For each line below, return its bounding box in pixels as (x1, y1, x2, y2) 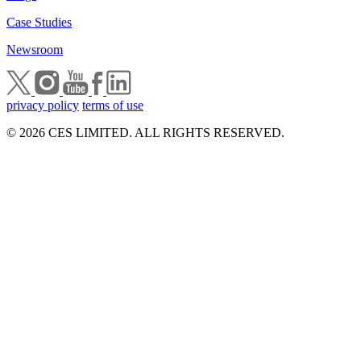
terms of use (82, 98, 143, 112)
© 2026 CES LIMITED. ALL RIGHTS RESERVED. (6, 126, 284, 139)
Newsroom (6, 43, 63, 56)
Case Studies (6, 15, 72, 29)
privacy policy (6, 98, 79, 112)
